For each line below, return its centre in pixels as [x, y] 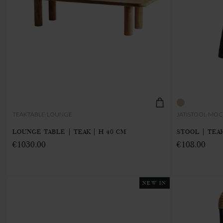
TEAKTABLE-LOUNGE [42, 114]
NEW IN [155, 183]
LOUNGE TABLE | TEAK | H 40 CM [69, 132]
